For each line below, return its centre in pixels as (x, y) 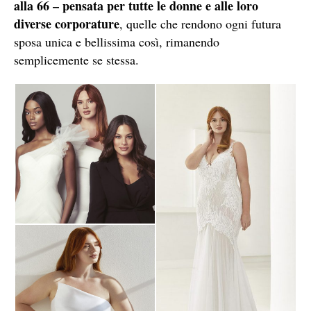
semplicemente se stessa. (76, 59)
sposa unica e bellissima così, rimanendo (117, 41)
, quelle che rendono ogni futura (200, 23)
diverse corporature (67, 23)
